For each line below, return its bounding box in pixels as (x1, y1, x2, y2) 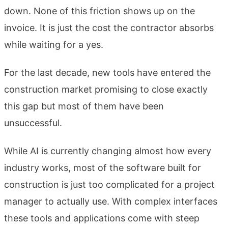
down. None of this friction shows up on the (4, 5, 195, 16)
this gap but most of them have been (4, 100, 164, 111)
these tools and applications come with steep (4, 212, 199, 223)
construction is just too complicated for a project (4, 179, 215, 190)
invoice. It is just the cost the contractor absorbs (4, 22, 214, 33)
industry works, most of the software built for (4, 162, 201, 173)
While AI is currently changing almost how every (4, 145, 211, 156)
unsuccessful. (4, 117, 62, 128)
